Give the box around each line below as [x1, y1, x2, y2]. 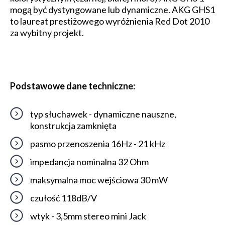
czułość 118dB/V [30, 192, 97, 203]
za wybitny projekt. [10, 27, 84, 38]
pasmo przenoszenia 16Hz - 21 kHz [30, 138, 165, 149]
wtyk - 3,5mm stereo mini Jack [30, 210, 146, 221]
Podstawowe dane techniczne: [10, 80, 135, 91]
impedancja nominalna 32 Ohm [30, 156, 149, 167]
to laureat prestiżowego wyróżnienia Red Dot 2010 [10, 15, 209, 27]
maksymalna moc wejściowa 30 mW [30, 174, 168, 185]
